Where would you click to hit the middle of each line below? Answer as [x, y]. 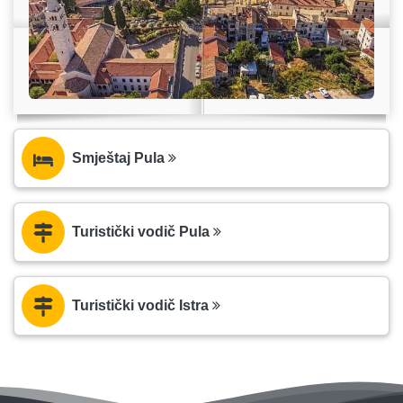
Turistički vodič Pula [143, 231]
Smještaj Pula [120, 157]
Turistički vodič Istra [142, 305]
